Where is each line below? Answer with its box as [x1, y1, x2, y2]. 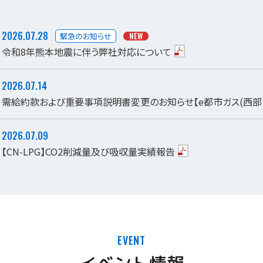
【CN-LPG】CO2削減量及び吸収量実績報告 [2, 144, 175, 159]
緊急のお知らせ [60, 31, 112, 42]
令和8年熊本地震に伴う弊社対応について [2, 45, 171, 59]
